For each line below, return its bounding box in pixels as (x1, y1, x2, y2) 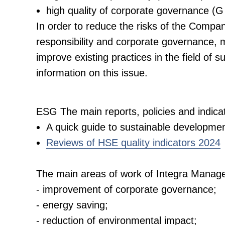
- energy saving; (36, 199, 108, 210)
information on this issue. (36, 67, 148, 78)
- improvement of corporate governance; (36, 184, 216, 195)
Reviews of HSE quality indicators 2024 (46, 137, 220, 148)
